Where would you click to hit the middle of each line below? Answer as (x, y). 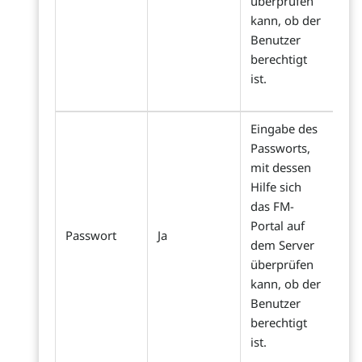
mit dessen (281, 168)
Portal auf (278, 226)
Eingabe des (284, 129)
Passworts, (280, 148)
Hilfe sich (276, 187)
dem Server (282, 245)
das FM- (272, 206)
